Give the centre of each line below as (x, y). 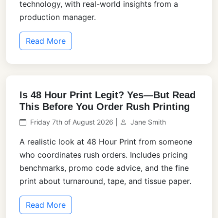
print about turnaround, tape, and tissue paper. (105, 181)
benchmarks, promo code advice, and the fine (104, 168)
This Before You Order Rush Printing (105, 107)
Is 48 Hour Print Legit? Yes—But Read (108, 95)
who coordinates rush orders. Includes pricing (104, 155)
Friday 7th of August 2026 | (75, 122)
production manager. (58, 17)
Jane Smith (148, 122)
